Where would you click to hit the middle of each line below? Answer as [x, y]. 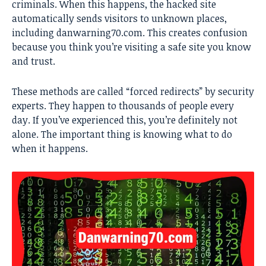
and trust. [34, 61]
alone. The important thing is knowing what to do [122, 134]
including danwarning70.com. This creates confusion [130, 33]
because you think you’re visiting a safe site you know [132, 47]
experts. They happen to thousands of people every [123, 106]
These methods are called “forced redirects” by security [133, 92]
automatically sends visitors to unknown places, [119, 19]
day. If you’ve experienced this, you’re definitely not [125, 120]
